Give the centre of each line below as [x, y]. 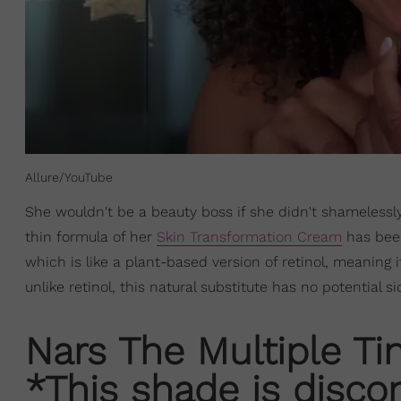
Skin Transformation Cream [249, 237]
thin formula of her [91, 237]
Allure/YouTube [69, 178]
